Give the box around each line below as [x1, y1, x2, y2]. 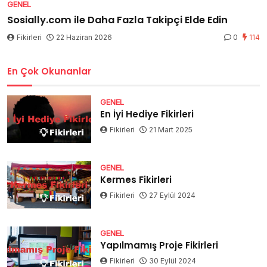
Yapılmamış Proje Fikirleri [100, 238, 219, 252]
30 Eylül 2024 [149, 256, 197, 265]
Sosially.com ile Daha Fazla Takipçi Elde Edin [7, 13, 228, 27]
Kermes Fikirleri [100, 173, 172, 186]
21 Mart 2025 [149, 125, 193, 134]
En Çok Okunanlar [7, 64, 91, 77]
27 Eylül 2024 [149, 190, 196, 200]
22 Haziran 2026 [56, 32, 112, 42]
